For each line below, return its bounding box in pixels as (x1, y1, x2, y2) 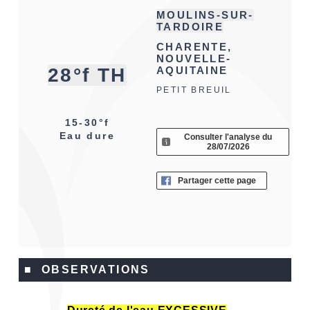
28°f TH (48, 64, 127, 86)
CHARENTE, (156, 41, 232, 53)
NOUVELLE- (156, 53, 232, 65)
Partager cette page (178, 175, 256, 185)
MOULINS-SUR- (156, 9, 254, 21)
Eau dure (59, 130, 116, 141)
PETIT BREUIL (156, 84, 232, 95)
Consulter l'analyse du (184, 131, 272, 142)
